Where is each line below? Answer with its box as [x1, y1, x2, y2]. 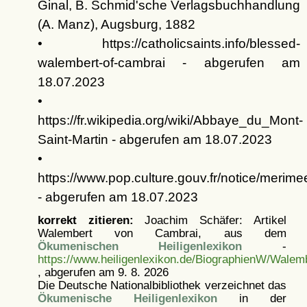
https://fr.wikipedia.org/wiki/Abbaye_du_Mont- [37, 113, 303, 128]
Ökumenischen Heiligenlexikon [37, 240, 243, 253]
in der [217, 292, 286, 305]
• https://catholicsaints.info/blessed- [37, 36, 300, 51]
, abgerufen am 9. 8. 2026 [37, 266, 169, 279]
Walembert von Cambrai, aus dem [37, 227, 286, 240]
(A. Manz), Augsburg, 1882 [37, 17, 195, 32]
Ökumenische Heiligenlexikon [37, 292, 217, 305]
